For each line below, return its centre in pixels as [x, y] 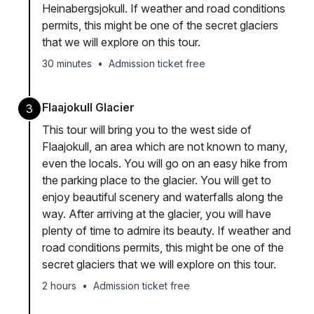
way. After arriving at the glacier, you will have [157, 214]
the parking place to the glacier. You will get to [157, 180]
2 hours [59, 286]
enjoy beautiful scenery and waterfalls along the [163, 197]
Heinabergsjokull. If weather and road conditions [164, 8]
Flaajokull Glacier [88, 107]
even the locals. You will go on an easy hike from [165, 163]
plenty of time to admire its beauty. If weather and [166, 231]
